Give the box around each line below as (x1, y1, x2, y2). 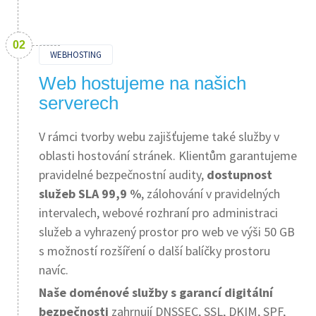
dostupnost (207, 166, 272, 183)
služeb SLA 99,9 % (39, 186, 141, 202)
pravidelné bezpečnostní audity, (39, 166, 207, 183)
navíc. (39, 262, 68, 278)
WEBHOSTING (50, 49, 102, 61)
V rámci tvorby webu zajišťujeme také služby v (39, 128, 279, 145)
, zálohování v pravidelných (141, 186, 280, 202)
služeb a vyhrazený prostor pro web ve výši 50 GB (39, 224, 295, 240)
